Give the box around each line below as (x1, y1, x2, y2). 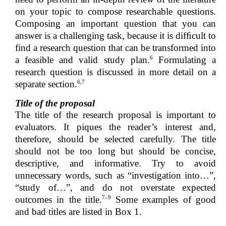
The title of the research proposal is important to (15, 109, 216, 120)
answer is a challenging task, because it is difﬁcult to (15, 30, 216, 41)
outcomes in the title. (15, 194, 102, 205)
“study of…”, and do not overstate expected (15, 182, 216, 193)
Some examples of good (110, 194, 216, 205)
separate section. (15, 79, 77, 90)
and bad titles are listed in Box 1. (15, 206, 142, 217)
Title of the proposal (15, 97, 95, 108)
